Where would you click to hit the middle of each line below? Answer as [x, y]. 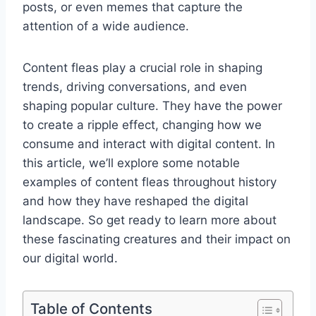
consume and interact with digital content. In [149, 144]
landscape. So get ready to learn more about [150, 220]
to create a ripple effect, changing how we [142, 125]
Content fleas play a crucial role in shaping [142, 68]
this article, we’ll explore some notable [131, 163]
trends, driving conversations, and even [135, 87]
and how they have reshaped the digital [135, 201]
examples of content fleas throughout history [150, 182]
